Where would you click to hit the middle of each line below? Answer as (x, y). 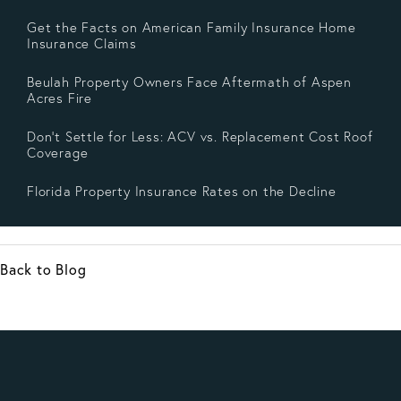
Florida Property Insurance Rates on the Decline (182, 192)
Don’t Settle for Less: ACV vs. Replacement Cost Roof (200, 137)
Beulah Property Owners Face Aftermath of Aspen (189, 82)
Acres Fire (60, 98)
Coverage (58, 153)
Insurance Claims (82, 44)
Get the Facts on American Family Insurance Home (192, 28)
